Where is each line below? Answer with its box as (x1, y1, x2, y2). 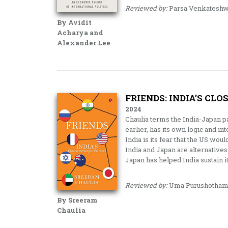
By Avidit (57, 18, 92, 27)
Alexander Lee (57, 38, 110, 47)
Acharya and (57, 28, 103, 37)
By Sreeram (57, 195, 98, 205)
